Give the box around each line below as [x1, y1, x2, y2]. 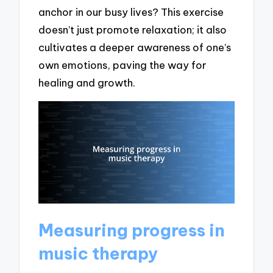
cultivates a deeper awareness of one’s [38, 41, 232, 54]
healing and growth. [38, 76, 136, 90]
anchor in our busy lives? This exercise [38, 5, 224, 19]
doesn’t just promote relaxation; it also [38, 23, 227, 37]
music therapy [38, 243, 158, 264]
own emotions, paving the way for [38, 58, 207, 72]
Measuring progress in [38, 219, 225, 241]
